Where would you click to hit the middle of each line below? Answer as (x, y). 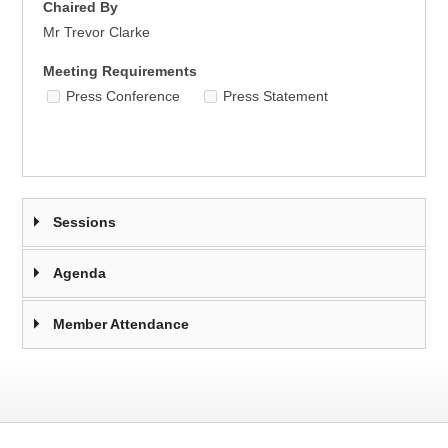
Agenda (80, 273)
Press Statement (276, 96)
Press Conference (123, 96)
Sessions (85, 222)
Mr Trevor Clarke (97, 32)
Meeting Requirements (120, 71)
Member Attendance (121, 324)
